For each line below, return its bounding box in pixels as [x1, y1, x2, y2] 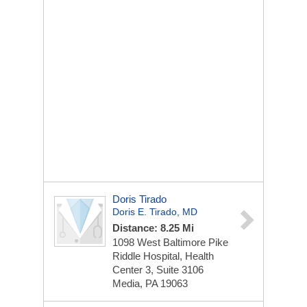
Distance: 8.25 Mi [112, 222, 194, 234]
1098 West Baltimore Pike [112, 236, 228, 248]
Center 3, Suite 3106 [112, 264, 204, 275]
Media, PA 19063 [112, 278, 188, 289]
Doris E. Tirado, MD [112, 206, 197, 217]
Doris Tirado [112, 193, 167, 205]
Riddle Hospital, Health [112, 250, 214, 262]
